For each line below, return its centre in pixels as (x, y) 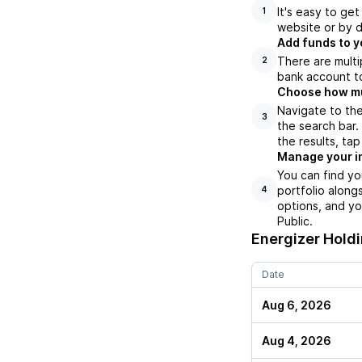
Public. (295, 221)
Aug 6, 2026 (297, 305)
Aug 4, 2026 (297, 341)
